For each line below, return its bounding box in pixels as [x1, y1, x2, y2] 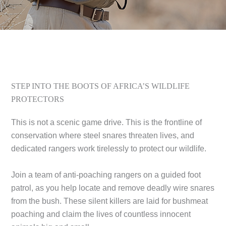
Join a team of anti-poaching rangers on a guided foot [11, 170, 201, 179]
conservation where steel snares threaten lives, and [11, 131, 195, 140]
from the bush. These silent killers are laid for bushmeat [11, 196, 208, 205]
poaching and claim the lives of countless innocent [11, 209, 191, 218]
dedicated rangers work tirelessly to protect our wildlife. [11, 144, 207, 153]
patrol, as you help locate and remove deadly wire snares [11, 183, 215, 192]
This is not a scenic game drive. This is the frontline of [11, 118, 202, 127]
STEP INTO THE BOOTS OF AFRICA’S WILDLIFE [11, 82, 190, 91]
